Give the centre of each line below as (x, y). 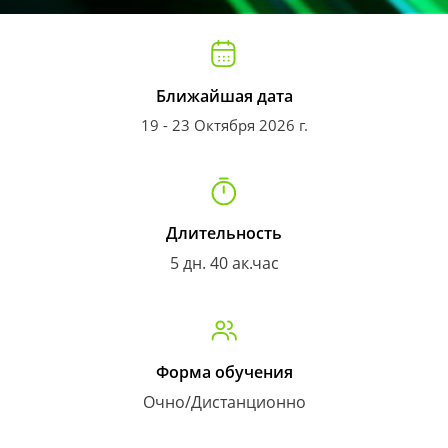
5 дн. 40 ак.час (224, 263)
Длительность (224, 233)
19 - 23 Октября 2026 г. (224, 125)
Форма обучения (224, 372)
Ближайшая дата (224, 96)
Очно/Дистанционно (224, 402)
